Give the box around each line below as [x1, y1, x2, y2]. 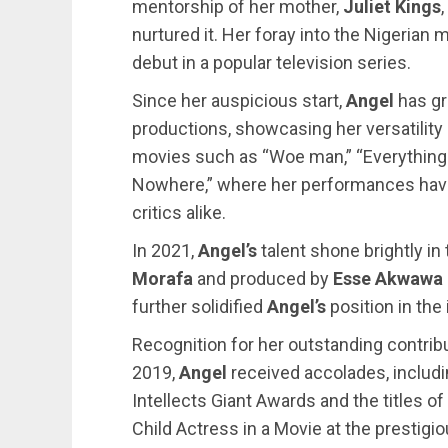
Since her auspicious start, [132, 90, 346, 111]
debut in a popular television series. [132, 52, 411, 73]
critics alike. [132, 202, 226, 223]
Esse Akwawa [329, 268, 443, 289]
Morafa [132, 268, 193, 289]
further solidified [132, 296, 267, 317]
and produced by [193, 268, 329, 289]
